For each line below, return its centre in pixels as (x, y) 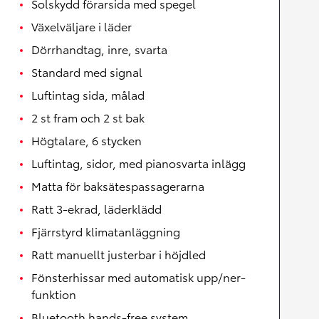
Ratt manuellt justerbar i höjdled (119, 254)
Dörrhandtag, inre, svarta (99, 49)
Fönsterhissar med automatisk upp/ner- (138, 277)
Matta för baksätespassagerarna (118, 186)
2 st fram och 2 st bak (88, 117)
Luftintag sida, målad (88, 95)
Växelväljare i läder (82, 26)
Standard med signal (87, 72)
